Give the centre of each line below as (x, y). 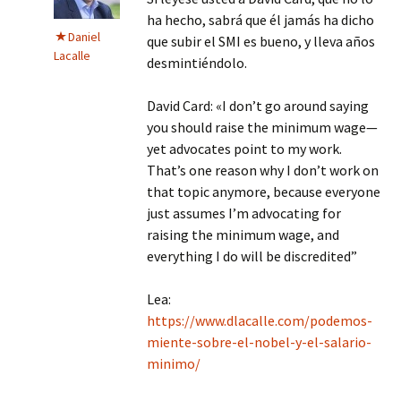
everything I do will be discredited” (252, 256)
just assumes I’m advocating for (244, 213)
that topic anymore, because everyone (264, 192)
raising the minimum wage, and (243, 235)
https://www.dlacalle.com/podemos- (260, 320)
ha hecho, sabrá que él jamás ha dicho (260, 20)
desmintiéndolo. (197, 63)
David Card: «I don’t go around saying (258, 106)
